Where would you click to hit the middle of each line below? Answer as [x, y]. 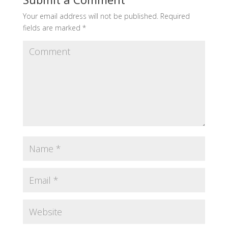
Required [174, 16]
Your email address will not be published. [90, 16]
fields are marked [52, 27]
